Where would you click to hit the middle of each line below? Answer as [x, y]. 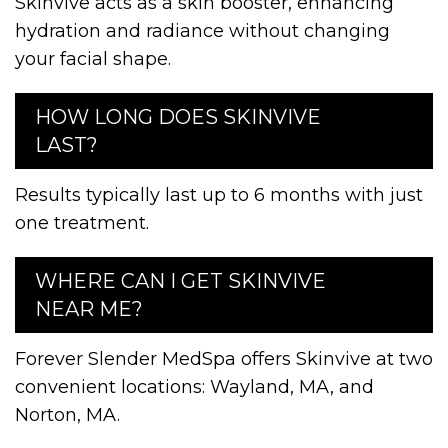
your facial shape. [93, 58]
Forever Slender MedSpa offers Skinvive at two [224, 358]
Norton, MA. [67, 414]
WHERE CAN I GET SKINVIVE [180, 280]
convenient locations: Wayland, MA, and [194, 386]
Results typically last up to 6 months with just [219, 194]
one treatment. [82, 222]
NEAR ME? [89, 308]
